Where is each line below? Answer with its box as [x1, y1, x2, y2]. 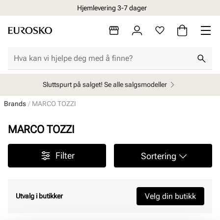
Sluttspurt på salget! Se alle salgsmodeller [43, 81, 167, 88]
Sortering [140, 150, 176, 161]
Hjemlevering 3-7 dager [77, 3, 147, 12]
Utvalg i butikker [16, 192, 63, 200]
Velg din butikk [145, 192, 196, 201]
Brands [4, 100, 26, 108]
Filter [55, 150, 75, 161]
